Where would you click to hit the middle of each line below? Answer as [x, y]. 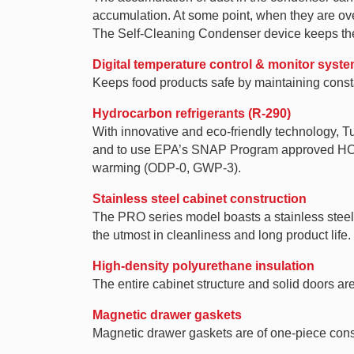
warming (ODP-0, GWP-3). [167, 168]
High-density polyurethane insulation [203, 266]
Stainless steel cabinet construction [200, 199]
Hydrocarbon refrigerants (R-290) [192, 113]
